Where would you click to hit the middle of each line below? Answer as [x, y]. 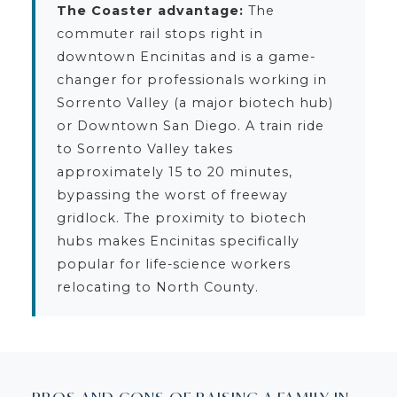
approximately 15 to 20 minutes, [174, 171]
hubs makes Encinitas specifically [178, 241]
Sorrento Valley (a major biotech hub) [195, 102]
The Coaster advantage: [150, 10]
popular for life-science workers [173, 264]
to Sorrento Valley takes [144, 148]
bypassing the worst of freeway [172, 195]
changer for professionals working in [191, 79]
